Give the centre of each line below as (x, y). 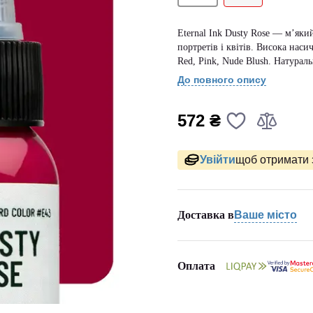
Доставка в (206, 214)
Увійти (218, 160)
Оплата (196, 266)
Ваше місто (265, 214)
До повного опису (222, 80)
